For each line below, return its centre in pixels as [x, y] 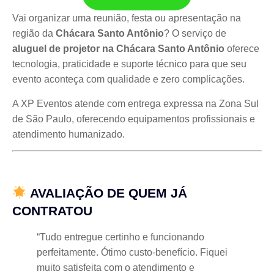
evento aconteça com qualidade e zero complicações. [128, 80]
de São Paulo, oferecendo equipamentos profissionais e [134, 119]
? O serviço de [195, 34]
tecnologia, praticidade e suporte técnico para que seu [129, 64]
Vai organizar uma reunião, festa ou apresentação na [127, 18]
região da [34, 34]
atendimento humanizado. [68, 134]
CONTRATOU [52, 211]
